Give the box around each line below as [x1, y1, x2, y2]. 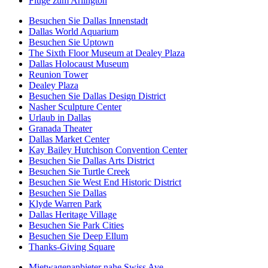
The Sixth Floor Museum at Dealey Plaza [29, 48, 185, 59]
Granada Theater [29, 123, 92, 134]
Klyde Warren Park [29, 199, 102, 209]
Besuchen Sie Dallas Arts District [29, 156, 154, 166]
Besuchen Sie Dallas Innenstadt [29, 16, 148, 26]
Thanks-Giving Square [29, 242, 115, 252]
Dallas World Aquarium [29, 26, 118, 37]
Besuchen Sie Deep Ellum [29, 231, 128, 242]
